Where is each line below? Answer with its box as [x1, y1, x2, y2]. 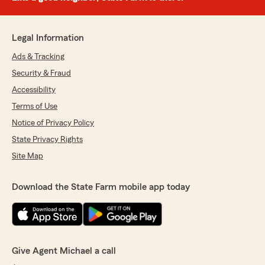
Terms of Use [12, 102, 57, 111]
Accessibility [12, 86, 56, 95]
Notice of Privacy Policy [12, 119, 94, 128]
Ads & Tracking [12, 53, 64, 62]
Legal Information [12, 33, 84, 43]
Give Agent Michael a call [12, 246, 116, 256]
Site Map [12, 152, 43, 161]
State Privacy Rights [12, 135, 83, 144]
